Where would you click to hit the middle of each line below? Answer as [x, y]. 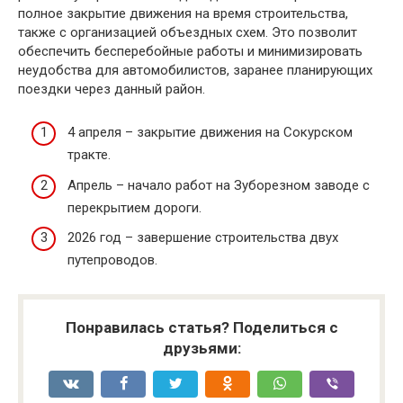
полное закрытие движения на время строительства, [183, 13]
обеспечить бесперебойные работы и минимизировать [190, 51]
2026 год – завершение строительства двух [203, 237]
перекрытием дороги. [134, 207]
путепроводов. [112, 260]
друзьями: [201, 348]
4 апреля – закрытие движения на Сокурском [210, 132]
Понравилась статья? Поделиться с [201, 327]
